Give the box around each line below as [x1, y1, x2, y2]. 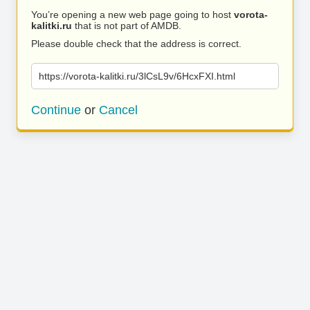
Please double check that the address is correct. [31, 38, 241, 49]
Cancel [99, 103, 138, 117]
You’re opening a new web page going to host [31, 9, 234, 20]
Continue [31, 103, 81, 117]
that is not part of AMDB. [72, 20, 181, 31]
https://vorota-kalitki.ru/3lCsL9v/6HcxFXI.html [39, 71, 235, 82]
